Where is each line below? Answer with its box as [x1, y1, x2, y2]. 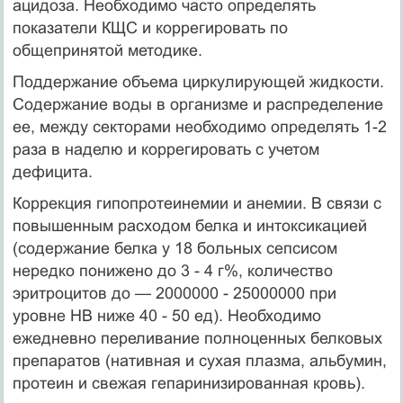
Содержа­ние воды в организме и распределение [12, 94, 383, 113]
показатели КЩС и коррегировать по [12, 18, 288, 37]
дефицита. [12, 162, 93, 181]
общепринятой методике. [12, 40, 202, 59]
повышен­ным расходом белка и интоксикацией [12, 216, 367, 235]
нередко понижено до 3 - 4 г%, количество [12, 261, 333, 280]
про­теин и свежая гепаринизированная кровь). [12, 373, 365, 392]
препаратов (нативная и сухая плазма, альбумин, [12, 351, 387, 370]
